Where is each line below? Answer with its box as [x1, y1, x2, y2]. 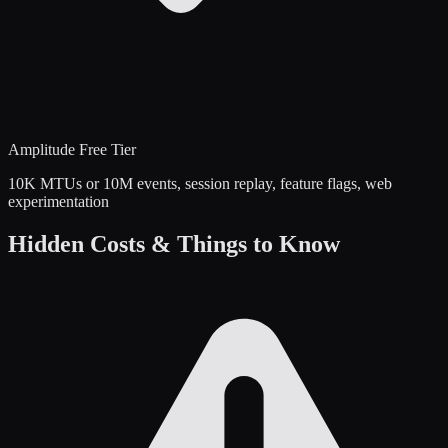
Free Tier [75, 140, 136, 158]
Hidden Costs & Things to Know [8, 230, 340, 257]
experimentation [8, 192, 109, 210]
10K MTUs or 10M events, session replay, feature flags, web [8, 174, 392, 192]
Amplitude [8, 140, 75, 158]
